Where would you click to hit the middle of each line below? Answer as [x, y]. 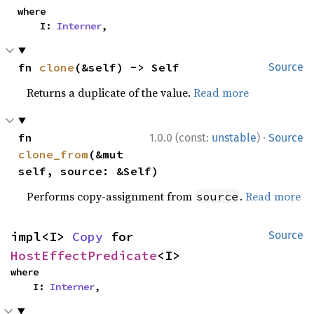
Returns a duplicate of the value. [110, 92]
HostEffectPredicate [84, 255]
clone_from [54, 154]
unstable [234, 137]
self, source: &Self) [89, 171]
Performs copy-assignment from [111, 196]
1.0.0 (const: [180, 137]
